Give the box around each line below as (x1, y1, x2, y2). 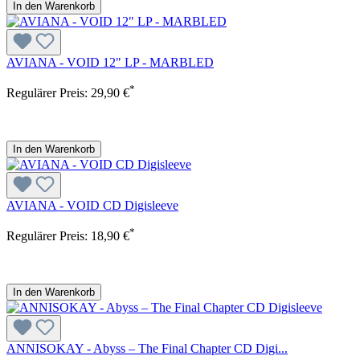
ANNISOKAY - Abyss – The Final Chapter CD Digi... (6, 342, 288, 356)
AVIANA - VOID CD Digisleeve (6, 198, 178, 212)
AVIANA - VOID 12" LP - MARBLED (6, 55, 214, 69)
